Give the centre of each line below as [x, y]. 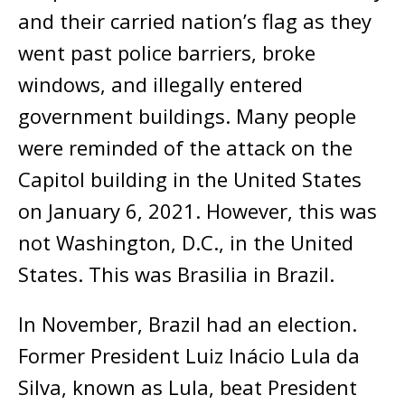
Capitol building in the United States [190, 179]
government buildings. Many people [187, 116]
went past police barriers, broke [167, 53]
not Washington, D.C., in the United [186, 243]
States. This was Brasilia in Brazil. [176, 274]
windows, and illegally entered [160, 85]
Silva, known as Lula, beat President [188, 387]
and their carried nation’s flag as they [195, 21]
